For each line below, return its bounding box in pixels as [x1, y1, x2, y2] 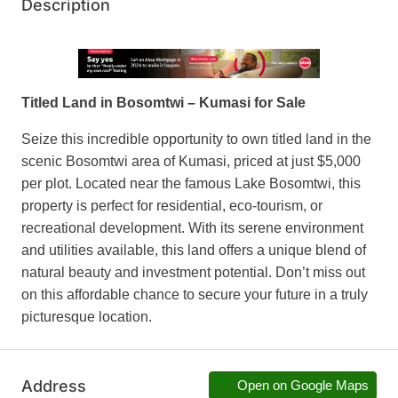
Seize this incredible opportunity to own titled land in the [21, 131, 371, 147]
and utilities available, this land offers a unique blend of [21, 243, 366, 259]
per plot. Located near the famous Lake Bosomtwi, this [21, 176, 361, 192]
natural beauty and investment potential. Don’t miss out [21, 265, 365, 281]
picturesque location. [21, 309, 152, 325]
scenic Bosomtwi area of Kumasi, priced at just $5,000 [21, 154, 361, 170]
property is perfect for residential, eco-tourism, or [21, 198, 322, 214]
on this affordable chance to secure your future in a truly [21, 287, 368, 303]
